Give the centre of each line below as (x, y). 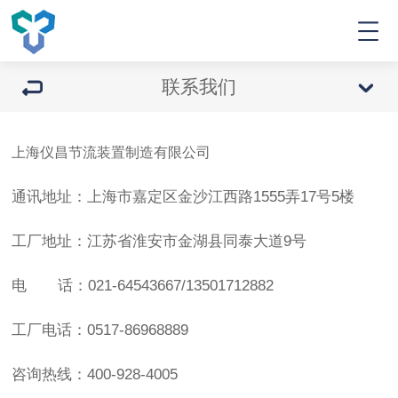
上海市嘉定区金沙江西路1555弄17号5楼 (221, 197)
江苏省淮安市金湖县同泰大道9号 (197, 241)
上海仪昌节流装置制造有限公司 (111, 152)
